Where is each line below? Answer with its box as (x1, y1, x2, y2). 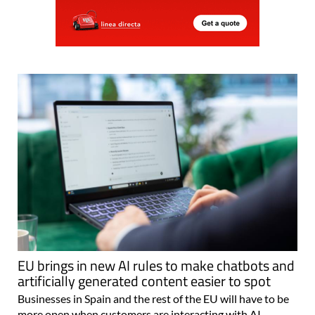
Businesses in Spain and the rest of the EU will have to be (18, 291, 289, 305)
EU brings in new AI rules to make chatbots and (18, 254, 295, 276)
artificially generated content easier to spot (18, 269, 271, 292)
